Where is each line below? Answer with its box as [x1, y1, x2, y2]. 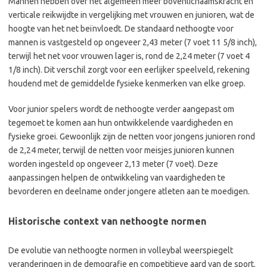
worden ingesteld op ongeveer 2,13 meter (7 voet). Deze [8, 159, 218, 169]
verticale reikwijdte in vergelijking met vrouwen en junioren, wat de [8, 10, 254, 20]
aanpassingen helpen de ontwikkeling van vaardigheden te [8, 172, 225, 182]
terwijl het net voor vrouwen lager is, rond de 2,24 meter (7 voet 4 [8, 51, 250, 61]
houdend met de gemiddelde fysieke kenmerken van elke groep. [8, 78, 246, 88]
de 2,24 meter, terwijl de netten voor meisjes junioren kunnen [8, 145, 234, 155]
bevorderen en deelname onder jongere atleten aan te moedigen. [8, 186, 250, 196]
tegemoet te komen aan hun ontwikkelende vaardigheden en [8, 117, 233, 128]
